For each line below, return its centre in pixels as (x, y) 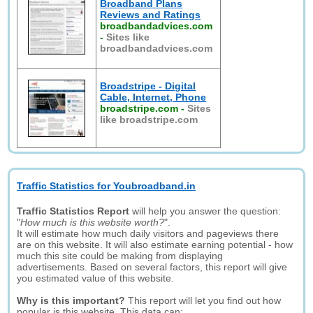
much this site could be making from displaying (120, 256)
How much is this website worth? (93, 222)
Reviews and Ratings (151, 15)
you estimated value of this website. (96, 278)
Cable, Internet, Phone (153, 97)
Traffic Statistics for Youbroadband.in (107, 186)
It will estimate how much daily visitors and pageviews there (148, 233)
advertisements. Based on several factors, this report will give (152, 267)
